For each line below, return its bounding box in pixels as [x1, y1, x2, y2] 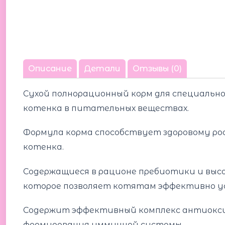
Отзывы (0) [132, 64, 182, 74]
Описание [28, 64, 72, 74]
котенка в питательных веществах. [23, 103, 189, 114]
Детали [83, 64, 121, 74]
